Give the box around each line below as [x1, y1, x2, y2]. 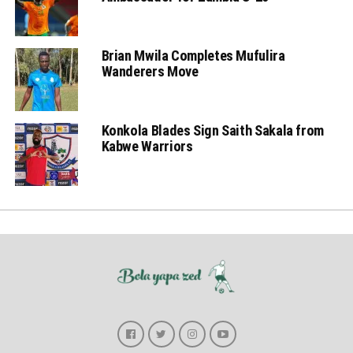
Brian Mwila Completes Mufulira [101, 47, 285, 65]
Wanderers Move [101, 63, 199, 80]
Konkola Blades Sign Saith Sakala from [101, 122, 324, 139]
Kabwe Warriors [101, 138, 193, 155]
